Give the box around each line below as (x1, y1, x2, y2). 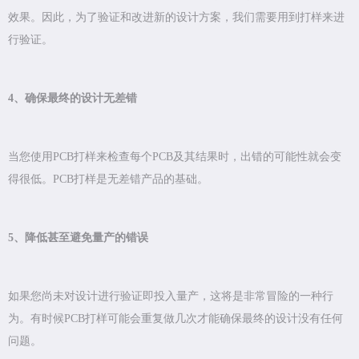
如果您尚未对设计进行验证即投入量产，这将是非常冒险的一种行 (8, 290, 333, 303)
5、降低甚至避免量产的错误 (8, 232, 148, 244)
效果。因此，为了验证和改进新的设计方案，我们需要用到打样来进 (8, 11, 345, 24)
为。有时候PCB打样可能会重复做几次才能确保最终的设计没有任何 (8, 313, 343, 325)
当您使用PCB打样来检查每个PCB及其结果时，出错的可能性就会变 (8, 151, 341, 163)
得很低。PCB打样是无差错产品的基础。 (8, 173, 208, 186)
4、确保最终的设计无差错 (8, 92, 137, 105)
